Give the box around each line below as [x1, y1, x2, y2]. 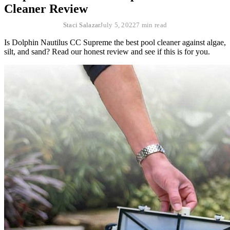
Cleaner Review [4, 2, 88, 15]
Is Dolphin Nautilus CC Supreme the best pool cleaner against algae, [4, 37, 226, 47]
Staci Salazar [63, 21, 101, 29]
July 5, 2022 [100, 21, 137, 29]
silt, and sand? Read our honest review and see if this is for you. [4, 47, 210, 56]
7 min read [136, 21, 167, 29]
